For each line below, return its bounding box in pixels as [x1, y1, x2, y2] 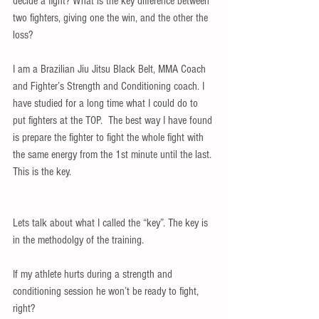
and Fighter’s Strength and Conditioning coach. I [13, 80, 207, 93]
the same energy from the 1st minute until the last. [13, 148, 214, 161]
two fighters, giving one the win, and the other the [13, 11, 211, 24]
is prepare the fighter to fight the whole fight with [13, 131, 206, 144]
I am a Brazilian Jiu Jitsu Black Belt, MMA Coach [13, 63, 209, 75]
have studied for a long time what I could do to [13, 97, 201, 110]
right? [13, 302, 38, 315]
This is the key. [13, 165, 74, 178]
